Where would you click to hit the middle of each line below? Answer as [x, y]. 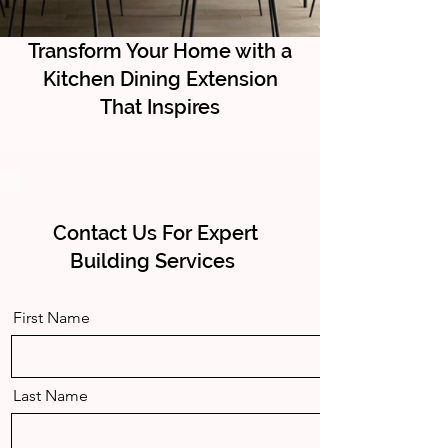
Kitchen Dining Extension [160, 79]
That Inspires [160, 107]
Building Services [155, 261]
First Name [51, 317]
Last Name [50, 395]
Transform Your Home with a [160, 51]
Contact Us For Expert [155, 233]
